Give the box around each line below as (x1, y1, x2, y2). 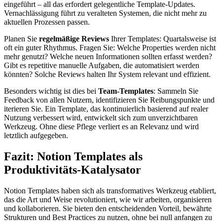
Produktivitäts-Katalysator (4, 163, 141, 176)
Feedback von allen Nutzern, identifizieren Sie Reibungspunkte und (4, 95, 215, 104)
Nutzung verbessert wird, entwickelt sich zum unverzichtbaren (4, 113, 198, 122)
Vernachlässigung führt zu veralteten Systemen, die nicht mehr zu (4, 8, 207, 17)
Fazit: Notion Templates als (4, 149, 143, 163)
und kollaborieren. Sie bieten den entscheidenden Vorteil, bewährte (4, 204, 212, 213)
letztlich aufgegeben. (4, 131, 68, 140)
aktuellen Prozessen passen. (4, 17, 90, 26)
